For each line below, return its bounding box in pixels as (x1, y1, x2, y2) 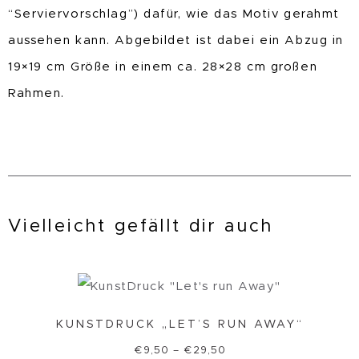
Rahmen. (8, 87, 65, 100)
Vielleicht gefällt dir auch (8, 217, 274, 236)
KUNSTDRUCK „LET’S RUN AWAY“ (55, 318, 304, 330)
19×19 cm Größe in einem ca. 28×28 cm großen (8, 61, 318, 74)
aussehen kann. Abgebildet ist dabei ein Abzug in (8, 34, 344, 47)
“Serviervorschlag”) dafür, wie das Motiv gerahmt (8, 8, 340, 21)
